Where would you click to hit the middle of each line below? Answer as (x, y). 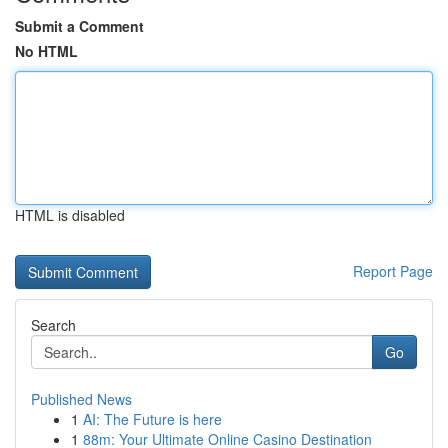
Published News (81, 399)
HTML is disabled (70, 215)
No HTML (46, 51)
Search (53, 325)
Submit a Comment (79, 26)
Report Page (393, 271)
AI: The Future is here (152, 419)
